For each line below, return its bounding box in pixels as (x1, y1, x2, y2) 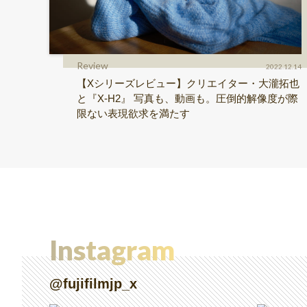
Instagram (49, 233, 175, 267)
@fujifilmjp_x (49, 275, 137, 291)
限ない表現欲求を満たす (77, 107, 190, 119)
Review (77, 59, 108, 71)
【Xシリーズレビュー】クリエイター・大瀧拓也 (77, 77, 299, 89)
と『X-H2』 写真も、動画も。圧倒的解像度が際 (77, 92, 298, 104)
